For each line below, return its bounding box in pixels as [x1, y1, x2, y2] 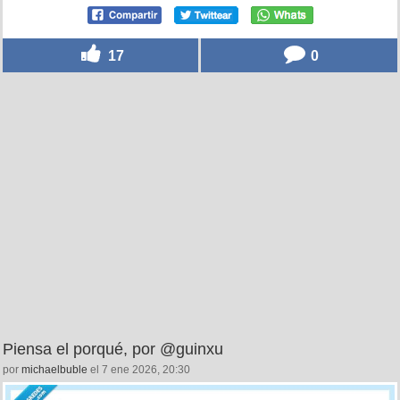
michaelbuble [21, 362, 87, 376]
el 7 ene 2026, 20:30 [87, 362, 190, 376]
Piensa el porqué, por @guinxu [3, 339, 223, 358]
